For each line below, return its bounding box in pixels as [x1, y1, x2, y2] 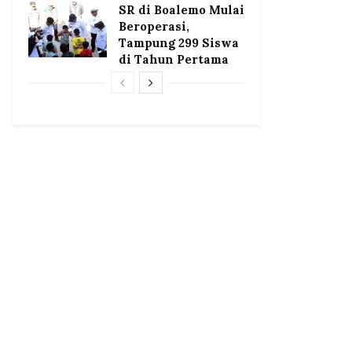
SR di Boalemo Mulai [119, 2, 244, 17]
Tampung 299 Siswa [119, 35, 239, 50]
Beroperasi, [119, 18, 189, 34]
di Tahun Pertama [119, 51, 229, 67]
